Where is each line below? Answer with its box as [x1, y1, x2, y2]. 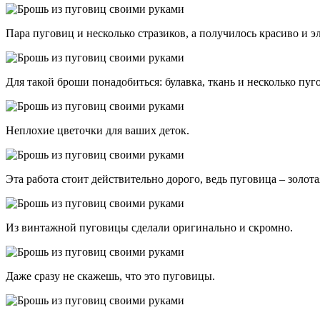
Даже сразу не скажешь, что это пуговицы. [6, 269, 215, 282]
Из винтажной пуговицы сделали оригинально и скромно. [6, 221, 293, 234]
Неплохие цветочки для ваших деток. [6, 124, 189, 136]
